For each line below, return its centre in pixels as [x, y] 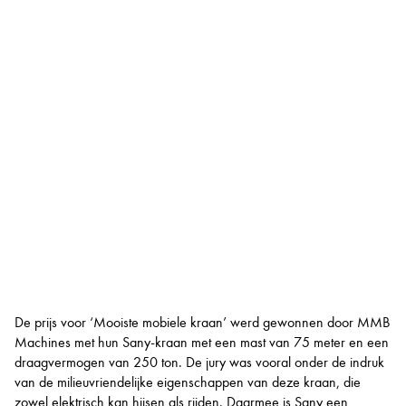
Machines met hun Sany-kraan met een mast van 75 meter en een [202, 342]
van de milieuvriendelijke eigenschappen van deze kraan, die [188, 382]
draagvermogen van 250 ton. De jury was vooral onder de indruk [200, 362]
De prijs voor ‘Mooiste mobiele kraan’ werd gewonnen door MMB [203, 322]
